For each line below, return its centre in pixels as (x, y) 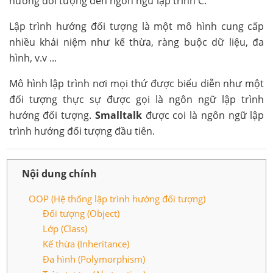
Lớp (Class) (65, 229)
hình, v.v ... (33, 58)
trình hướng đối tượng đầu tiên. (82, 131)
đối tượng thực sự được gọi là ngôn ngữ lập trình (136, 99)
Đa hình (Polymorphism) (94, 259)
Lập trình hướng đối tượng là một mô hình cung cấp (136, 26)
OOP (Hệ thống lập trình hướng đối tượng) (117, 199)
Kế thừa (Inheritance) (86, 244)
